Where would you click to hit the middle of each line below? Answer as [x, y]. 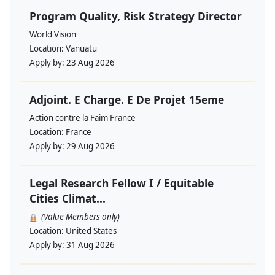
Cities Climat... [68, 199]
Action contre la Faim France [83, 118]
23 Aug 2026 [91, 63]
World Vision [53, 35]
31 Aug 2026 [91, 245]
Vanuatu [81, 49]
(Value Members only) [80, 217]
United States [91, 231]
